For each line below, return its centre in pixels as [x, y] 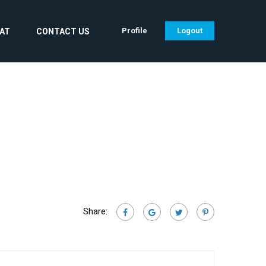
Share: [95, 211]
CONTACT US [63, 31]
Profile [134, 31]
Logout [190, 31]
